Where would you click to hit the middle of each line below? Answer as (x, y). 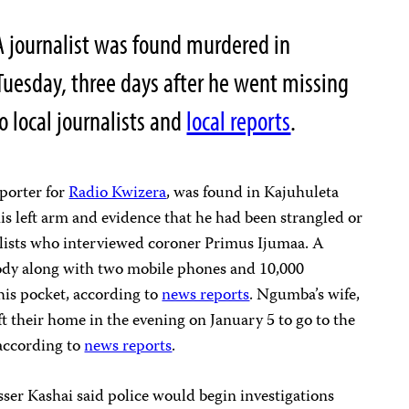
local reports (239, 121)
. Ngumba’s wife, (305, 296)
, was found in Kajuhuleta (253, 194)
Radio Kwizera (118, 194)
